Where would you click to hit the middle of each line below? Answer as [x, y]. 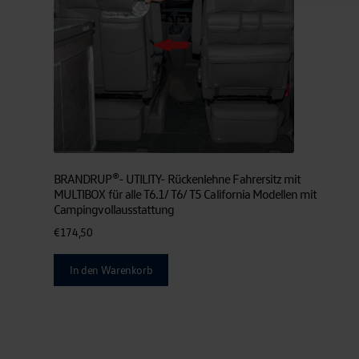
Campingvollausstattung [114, 209]
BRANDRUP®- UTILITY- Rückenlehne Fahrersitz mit [177, 178]
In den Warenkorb [111, 270]
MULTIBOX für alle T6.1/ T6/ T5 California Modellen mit [186, 194]
